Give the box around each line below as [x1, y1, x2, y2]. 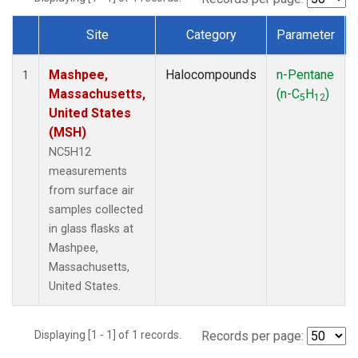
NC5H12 [49, 145, 91, 159]
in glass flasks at [49, 221, 133, 236]
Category [185, 26, 237, 42]
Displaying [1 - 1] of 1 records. [34, 328, 191, 341]
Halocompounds [165, 66, 257, 82]
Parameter [276, 26, 335, 42]
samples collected [49, 202, 143, 217]
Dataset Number [25, 45, 116, 61]
